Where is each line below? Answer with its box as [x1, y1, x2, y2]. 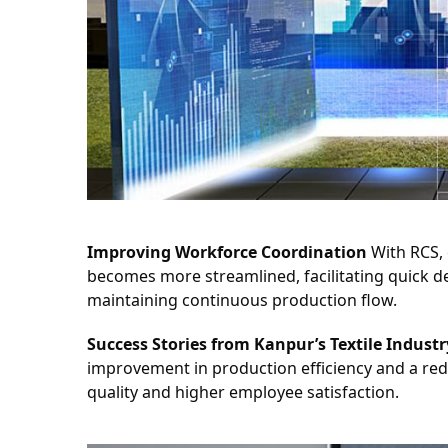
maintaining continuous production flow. [87, 288, 397, 311]
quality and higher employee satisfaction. [87, 380, 399, 403]
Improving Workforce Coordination [87, 240, 367, 263]
